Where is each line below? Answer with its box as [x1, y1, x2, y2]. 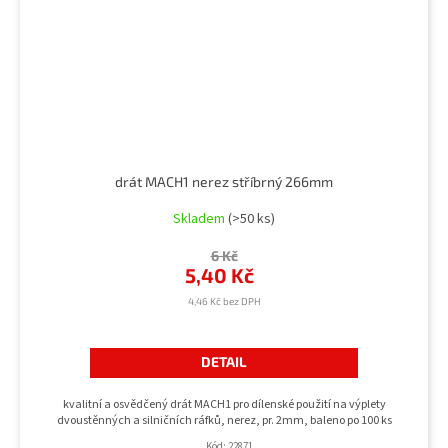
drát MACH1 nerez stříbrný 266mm [115, 173, 333, 191]
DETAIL [200, 353, 247, 371]
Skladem [173, 209, 228, 230]
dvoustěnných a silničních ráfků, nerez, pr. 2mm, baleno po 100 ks [56, 412, 392, 430]
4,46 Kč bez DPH [187, 295, 261, 308]
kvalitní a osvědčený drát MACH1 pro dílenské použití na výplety [62, 396, 386, 414]
